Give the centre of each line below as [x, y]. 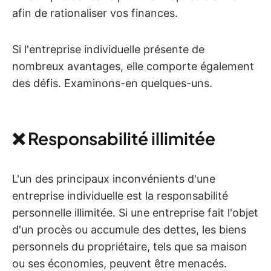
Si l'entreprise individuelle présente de [108, 49]
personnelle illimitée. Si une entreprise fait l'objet [135, 213]
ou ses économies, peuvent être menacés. [119, 263]
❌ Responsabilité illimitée [114, 138]
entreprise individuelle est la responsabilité [120, 196]
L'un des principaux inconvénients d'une [114, 179]
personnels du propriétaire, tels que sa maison [130, 247]
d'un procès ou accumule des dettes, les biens [129, 230]
